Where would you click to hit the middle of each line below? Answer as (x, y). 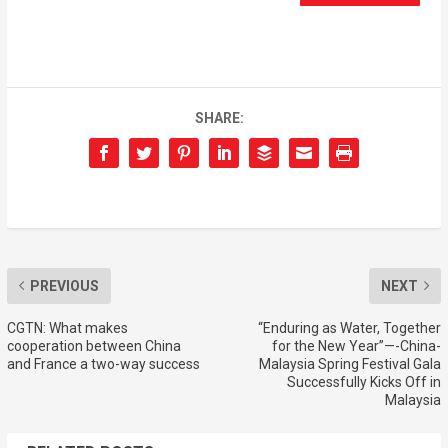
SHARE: (219, 117)
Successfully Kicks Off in (364, 381)
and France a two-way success (103, 363)
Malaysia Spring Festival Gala (350, 363)
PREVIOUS (64, 285)
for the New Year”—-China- (357, 345)
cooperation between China (93, 345)
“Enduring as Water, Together (350, 327)
